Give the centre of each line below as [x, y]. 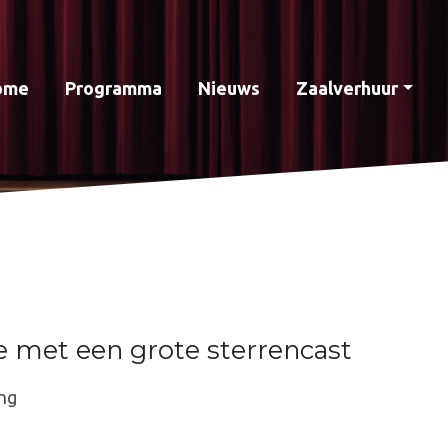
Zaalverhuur [347, 88]
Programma [113, 88]
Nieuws [229, 88]
